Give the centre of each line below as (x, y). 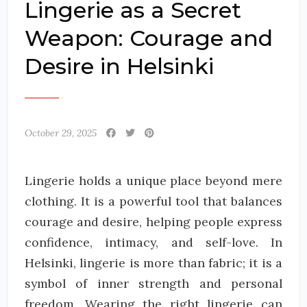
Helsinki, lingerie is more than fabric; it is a (153, 263)
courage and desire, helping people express (153, 222)
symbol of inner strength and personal (153, 283)
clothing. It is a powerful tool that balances (153, 201)
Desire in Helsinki (119, 66)
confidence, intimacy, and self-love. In (153, 242)
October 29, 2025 (61, 133)
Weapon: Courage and (149, 38)
